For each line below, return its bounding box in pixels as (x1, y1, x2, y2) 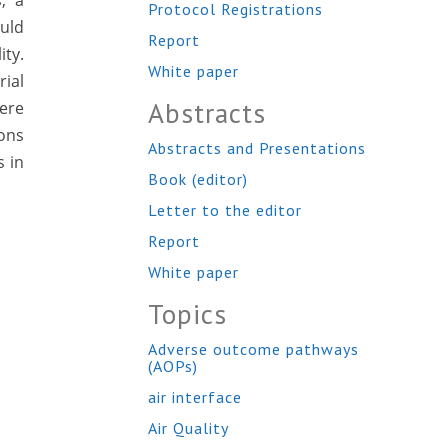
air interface (148, 387, 242, 407)
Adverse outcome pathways (148, 339, 359, 359)
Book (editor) (148, 169, 248, 189)
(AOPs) (148, 356, 198, 376)
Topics (148, 296, 227, 332)
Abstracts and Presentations (148, 138, 366, 158)
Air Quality (148, 418, 229, 438)
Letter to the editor (148, 200, 302, 220)
